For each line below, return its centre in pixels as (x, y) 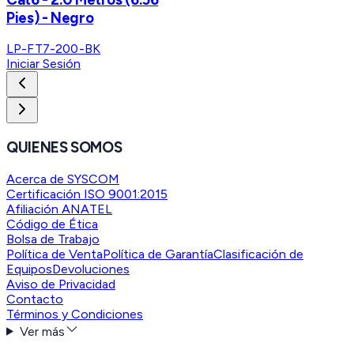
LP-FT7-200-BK (54, 49)
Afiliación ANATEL (59, 209)
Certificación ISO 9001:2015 (87, 194)
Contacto (35, 299)
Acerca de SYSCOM (63, 179)
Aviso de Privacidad (61, 284)
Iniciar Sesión (43, 64)
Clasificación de (258, 254)
